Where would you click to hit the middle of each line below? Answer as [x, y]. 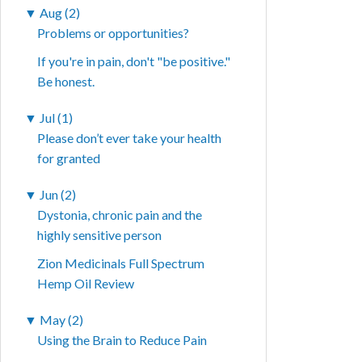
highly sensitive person [100, 235]
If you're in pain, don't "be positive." [134, 61]
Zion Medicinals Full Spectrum [121, 263]
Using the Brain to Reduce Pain [122, 340]
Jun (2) [58, 195]
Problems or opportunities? [114, 33]
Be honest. [66, 82]
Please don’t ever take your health [130, 138]
